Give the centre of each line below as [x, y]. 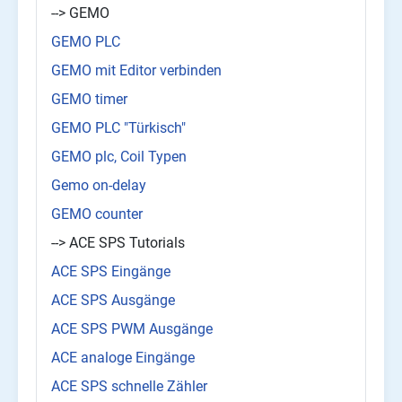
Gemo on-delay [99, 186]
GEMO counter [97, 214]
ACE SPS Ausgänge [113, 301]
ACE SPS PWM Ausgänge [132, 329]
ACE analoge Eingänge [123, 358]
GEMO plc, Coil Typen [119, 157]
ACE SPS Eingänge [111, 272]
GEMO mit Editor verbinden [136, 71]
